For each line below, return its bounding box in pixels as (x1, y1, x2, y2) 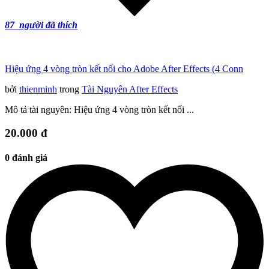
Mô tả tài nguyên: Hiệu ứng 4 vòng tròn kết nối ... (5, 104, 194, 115)
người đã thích (17, 19, 77, 30)
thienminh (19, 83, 57, 94)
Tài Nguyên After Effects (82, 83, 178, 94)
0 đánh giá (5, 152, 47, 163)
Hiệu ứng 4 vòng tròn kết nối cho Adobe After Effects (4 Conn (5, 63, 243, 74)
